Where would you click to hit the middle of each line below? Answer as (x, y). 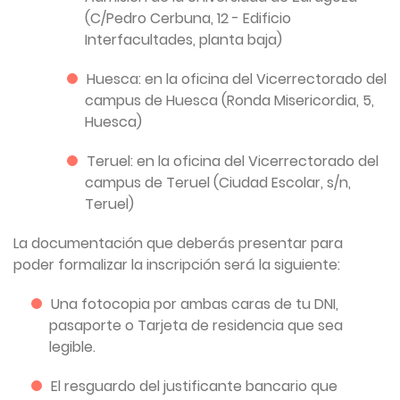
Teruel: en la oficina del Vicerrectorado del (233, 161)
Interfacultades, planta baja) (183, 39)
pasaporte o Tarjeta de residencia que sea (196, 325)
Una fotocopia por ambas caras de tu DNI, (195, 304)
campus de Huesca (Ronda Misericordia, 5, (229, 100)
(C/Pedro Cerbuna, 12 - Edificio (188, 18)
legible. (72, 346)
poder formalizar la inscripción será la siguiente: (177, 264)
